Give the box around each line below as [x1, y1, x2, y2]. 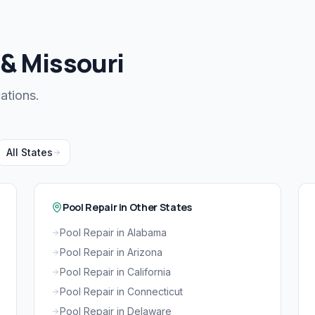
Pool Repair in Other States [63, 200, 192, 214]
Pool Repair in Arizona [60, 246, 162, 259]
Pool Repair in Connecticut [60, 285, 183, 298]
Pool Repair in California [60, 266, 171, 278]
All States [6, 146, 53, 159]
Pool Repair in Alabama [60, 226, 167, 239]
